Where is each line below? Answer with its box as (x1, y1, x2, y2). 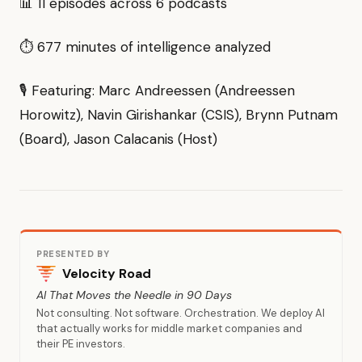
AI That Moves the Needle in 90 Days (36, 288, 232, 303)
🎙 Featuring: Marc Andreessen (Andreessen (19, 82, 295, 100)
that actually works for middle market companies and (36, 322, 302, 336)
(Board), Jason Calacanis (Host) (19, 130, 217, 149)
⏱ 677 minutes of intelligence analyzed (19, 38, 271, 57)
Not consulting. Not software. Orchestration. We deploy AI (36, 306, 325, 321)
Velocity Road (62, 265, 151, 283)
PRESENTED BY (36, 248, 110, 260)
